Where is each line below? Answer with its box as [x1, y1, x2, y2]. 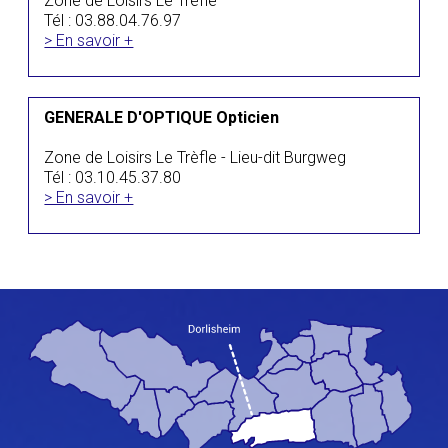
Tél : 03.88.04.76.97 [44, 11, 182, 30]
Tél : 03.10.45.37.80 [44, 168, 182, 187]
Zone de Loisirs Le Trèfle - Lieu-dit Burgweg [44, 148, 347, 167]
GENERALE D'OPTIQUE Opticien [44, 108, 280, 127]
